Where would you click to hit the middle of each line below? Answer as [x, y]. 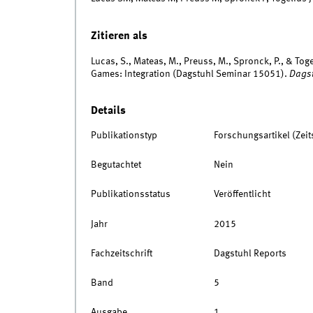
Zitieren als [119, 36]
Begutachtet [116, 165]
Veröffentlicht [242, 195]
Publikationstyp [124, 135]
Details [108, 110]
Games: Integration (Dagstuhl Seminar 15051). [190, 74]
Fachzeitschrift [121, 253]
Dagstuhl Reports [250, 253]
